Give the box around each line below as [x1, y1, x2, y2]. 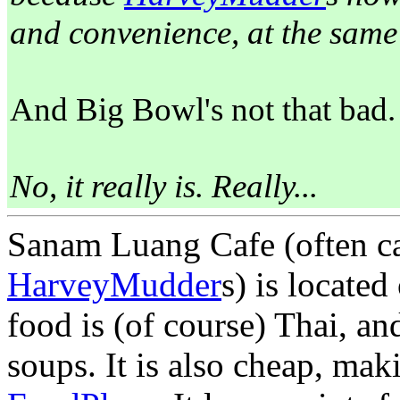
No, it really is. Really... [10, 168, 318, 205]
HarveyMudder [7, 265, 221, 304]
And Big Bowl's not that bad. [10, 91, 396, 129]
